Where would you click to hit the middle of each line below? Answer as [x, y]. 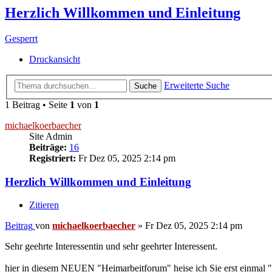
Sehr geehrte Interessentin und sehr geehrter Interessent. [111, 246]
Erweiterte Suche [197, 85]
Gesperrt [21, 39]
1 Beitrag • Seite [37, 104]
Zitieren [44, 205]
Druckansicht [55, 59]
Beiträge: [48, 147]
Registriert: [53, 158]
